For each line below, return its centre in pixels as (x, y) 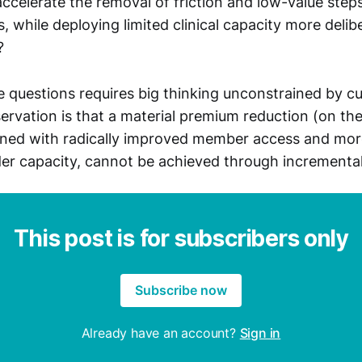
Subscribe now (181, 290)
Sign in (260, 333)
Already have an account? (160, 333)
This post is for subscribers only (181, 239)
